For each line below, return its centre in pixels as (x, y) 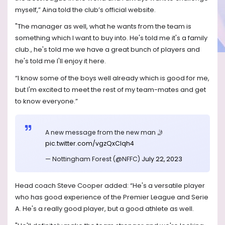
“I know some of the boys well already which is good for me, (112, 78)
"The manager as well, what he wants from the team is (103, 27)
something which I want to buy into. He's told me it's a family (111, 38)
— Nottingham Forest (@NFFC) (93, 159)
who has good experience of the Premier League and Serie (112, 197)
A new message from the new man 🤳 (104, 132)
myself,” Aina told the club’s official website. (85, 10)
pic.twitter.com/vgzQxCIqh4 (90, 143)
